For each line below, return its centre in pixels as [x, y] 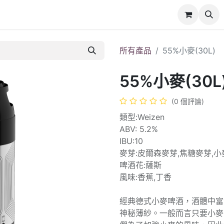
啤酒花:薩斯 [140, 165]
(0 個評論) [188, 101]
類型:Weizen [142, 117]
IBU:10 [131, 141]
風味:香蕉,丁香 [145, 177]
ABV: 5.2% [139, 129]
